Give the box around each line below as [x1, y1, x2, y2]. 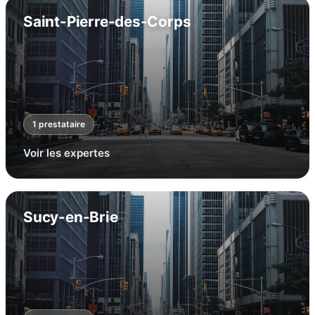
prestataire [37, 119, 85, 129]
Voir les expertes [23, 146, 110, 160]
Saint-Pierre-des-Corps [23, 13, 191, 30]
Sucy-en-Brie [23, 208, 118, 226]
